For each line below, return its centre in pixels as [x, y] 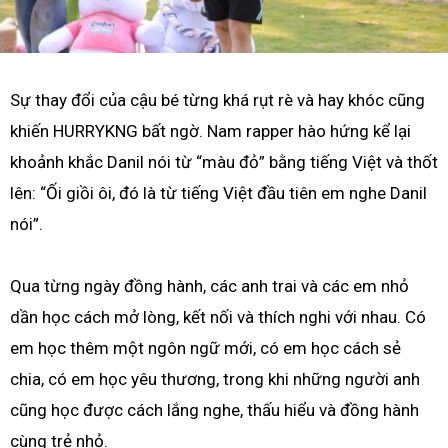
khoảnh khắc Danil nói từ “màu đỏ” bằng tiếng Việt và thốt [224, 161]
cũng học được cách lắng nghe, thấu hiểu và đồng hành [214, 410]
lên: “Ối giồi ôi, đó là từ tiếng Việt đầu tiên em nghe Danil [218, 192]
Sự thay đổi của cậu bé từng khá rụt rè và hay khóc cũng [217, 99]
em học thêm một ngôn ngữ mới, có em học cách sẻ [205, 348]
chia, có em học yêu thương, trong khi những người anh [215, 379]
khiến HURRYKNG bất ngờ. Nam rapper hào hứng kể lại [210, 130]
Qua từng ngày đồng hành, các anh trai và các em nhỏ [209, 286]
